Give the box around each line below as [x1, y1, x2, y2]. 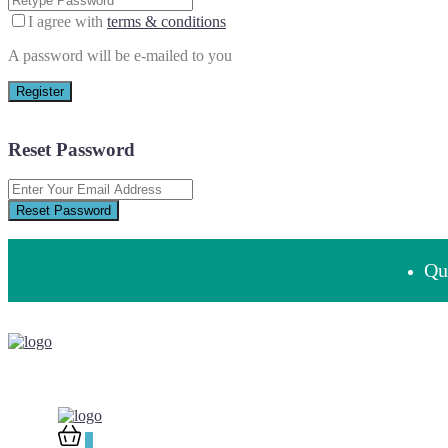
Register [16, 83, 64, 99]
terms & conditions [107, 12, 226, 30]
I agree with [28, 12, 107, 30]
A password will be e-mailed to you [8, 46, 232, 64]
